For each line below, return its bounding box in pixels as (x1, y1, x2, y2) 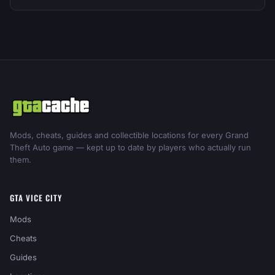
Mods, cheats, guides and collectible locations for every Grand (10, 130, 249, 140)
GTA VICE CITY (10, 192, 63, 204)
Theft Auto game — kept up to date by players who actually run (10, 142, 251, 152)
